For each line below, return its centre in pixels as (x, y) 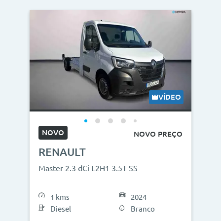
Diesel (61, 209)
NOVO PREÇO (158, 134)
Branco (143, 209)
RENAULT (62, 152)
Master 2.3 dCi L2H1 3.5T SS (88, 168)
